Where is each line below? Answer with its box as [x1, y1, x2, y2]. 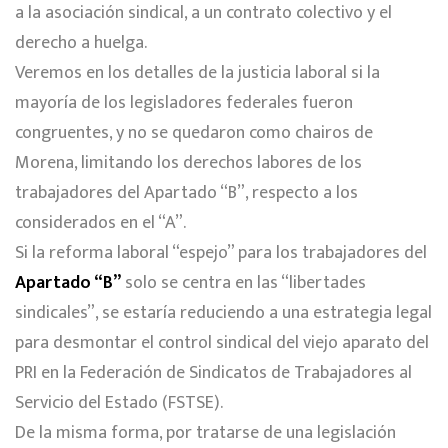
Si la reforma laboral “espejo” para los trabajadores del [15, 237, 427, 268]
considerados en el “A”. [15, 207, 186, 238]
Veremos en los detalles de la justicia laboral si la [15, 57, 380, 88]
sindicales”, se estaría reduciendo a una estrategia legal [15, 297, 432, 328]
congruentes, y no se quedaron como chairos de [15, 117, 373, 148]
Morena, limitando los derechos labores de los [15, 147, 362, 178]
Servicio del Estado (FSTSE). [15, 387, 223, 418]
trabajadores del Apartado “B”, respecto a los [15, 177, 358, 208]
